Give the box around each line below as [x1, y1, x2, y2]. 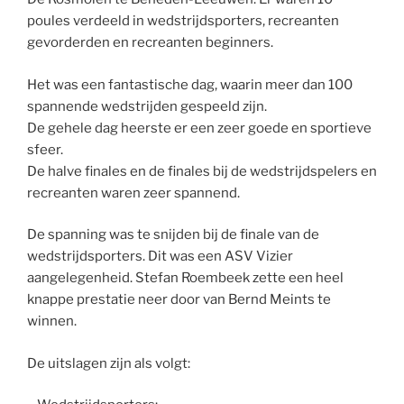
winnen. [27, 313, 77, 330]
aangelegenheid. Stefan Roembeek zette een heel [27, 270, 344, 287]
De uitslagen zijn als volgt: [27, 354, 190, 372]
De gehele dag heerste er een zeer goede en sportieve [27, 119, 372, 136]
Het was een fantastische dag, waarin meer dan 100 [27, 76, 353, 93]
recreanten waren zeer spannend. [27, 184, 240, 201]
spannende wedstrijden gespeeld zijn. [27, 97, 267, 115]
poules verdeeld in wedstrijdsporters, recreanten [27, 13, 339, 30]
